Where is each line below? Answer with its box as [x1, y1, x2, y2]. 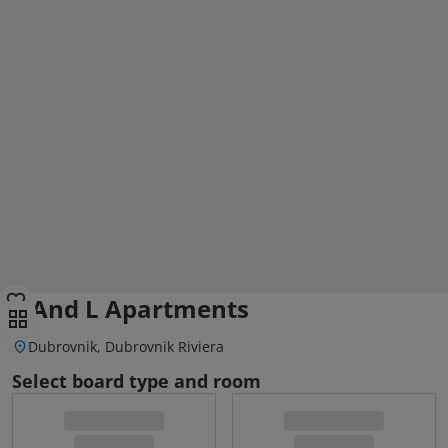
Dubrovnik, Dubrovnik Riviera [28, 337, 224, 356]
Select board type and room [12, 369, 261, 393]
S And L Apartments [12, 292, 249, 325]
